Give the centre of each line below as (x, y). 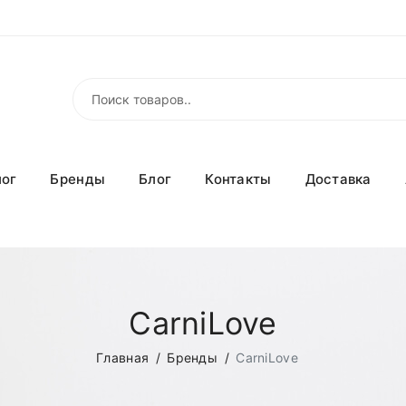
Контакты (238, 179)
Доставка (338, 179)
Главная (123, 357)
